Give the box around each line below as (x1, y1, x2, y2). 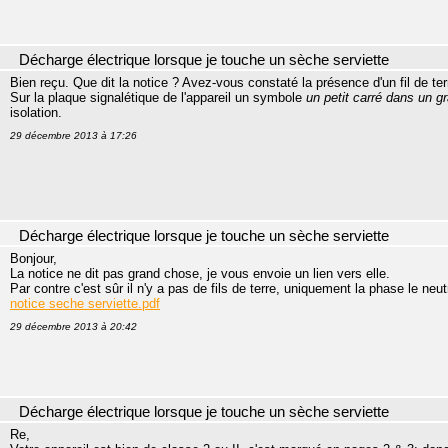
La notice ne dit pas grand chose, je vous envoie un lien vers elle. (10, 266, 390, 281)
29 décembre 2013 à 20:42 (10, 321, 137, 332)
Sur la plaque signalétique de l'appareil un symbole (10, 90, 302, 105)
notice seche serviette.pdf (10, 296, 160, 311)
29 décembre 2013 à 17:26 (10, 130, 137, 141)
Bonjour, (10, 251, 57, 266)
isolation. (10, 105, 62, 120)
